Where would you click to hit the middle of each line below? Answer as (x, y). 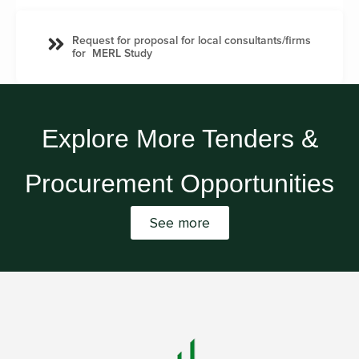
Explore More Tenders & (179, 138)
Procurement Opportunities (179, 183)
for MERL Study (112, 53)
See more (179, 222)
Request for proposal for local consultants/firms (191, 40)
